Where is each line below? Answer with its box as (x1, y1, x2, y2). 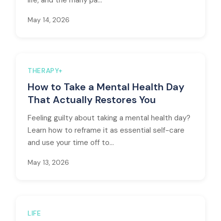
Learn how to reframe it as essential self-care (28, 125, 184, 135)
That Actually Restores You (28, 93, 156, 106)
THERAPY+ (28, 67, 63, 75)
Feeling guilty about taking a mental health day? (28, 113, 190, 123)
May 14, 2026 (28, 16, 70, 24)
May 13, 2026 (28, 158, 69, 167)
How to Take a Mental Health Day (28, 80, 184, 93)
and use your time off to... (28, 138, 114, 147)
